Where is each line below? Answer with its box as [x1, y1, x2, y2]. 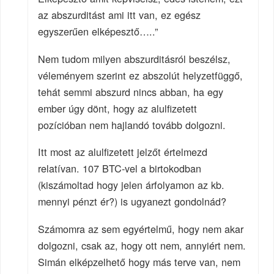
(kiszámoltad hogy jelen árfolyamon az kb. [38, 177, 225, 193]
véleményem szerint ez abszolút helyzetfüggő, [38, 67, 243, 83]
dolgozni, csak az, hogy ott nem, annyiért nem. [38, 238, 246, 253]
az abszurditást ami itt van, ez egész [38, 7, 201, 22]
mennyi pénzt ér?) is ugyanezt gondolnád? [38, 194, 227, 209]
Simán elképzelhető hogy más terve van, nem [38, 254, 241, 270]
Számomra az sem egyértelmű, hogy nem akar [38, 221, 244, 237]
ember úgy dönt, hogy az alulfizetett [38, 100, 198, 116]
